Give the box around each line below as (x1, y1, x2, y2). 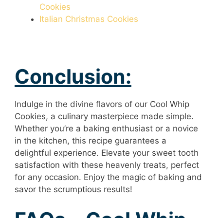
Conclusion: (15, 64, 131, 89)
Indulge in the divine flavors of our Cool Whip (15, 99, 189, 109)
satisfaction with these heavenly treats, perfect (15, 160, 199, 170)
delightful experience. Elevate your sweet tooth (15, 147, 199, 158)
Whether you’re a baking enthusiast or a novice (15, 123, 198, 133)
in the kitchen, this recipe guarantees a (15, 135, 166, 145)
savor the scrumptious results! (15, 184, 132, 194)
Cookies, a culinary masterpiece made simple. (15, 111, 194, 121)
